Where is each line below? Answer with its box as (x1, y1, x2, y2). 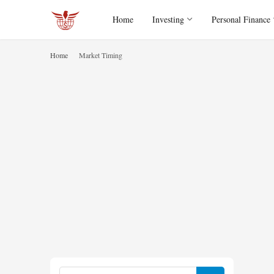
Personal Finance (212, 13, 270, 25)
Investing (152, 13, 184, 25)
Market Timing (79, 50, 122, 60)
